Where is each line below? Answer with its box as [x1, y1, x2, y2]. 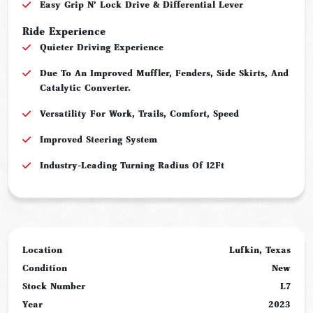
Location [22, 244, 62, 255]
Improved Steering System [40, 133, 157, 145]
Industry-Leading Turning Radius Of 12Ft [40, 159, 224, 170]
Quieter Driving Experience [40, 41, 163, 52]
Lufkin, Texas [228, 244, 291, 255]
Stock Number [22, 280, 85, 291]
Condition [22, 262, 67, 273]
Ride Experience [22, 24, 105, 38]
